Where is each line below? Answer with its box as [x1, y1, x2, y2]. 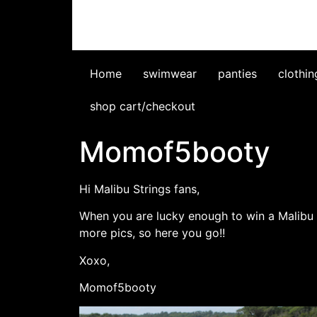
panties [218, 67, 257, 81]
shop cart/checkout [90, 99, 195, 113]
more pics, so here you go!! [79, 226, 225, 241]
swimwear [143, 67, 197, 81]
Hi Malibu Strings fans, [79, 182, 200, 196]
